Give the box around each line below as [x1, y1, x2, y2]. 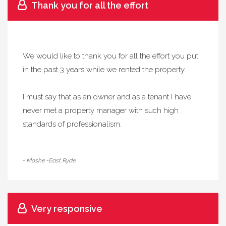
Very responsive [31, 203, 102, 214]
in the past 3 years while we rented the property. [23, 65, 186, 74]
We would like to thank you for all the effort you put [23, 51, 198, 61]
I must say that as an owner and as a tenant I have [23, 92, 191, 101]
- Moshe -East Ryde [23, 157, 76, 164]
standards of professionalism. [23, 120, 122, 129]
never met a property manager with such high [23, 106, 179, 115]
